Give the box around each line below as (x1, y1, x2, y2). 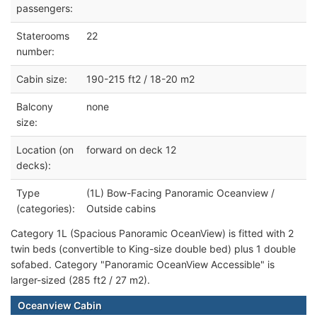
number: (16, 45, 54, 58)
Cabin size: (16, 73, 67, 86)
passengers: (16, 2, 73, 15)
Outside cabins (86, 202, 156, 215)
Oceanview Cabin (18, 299, 102, 312)
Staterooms (16, 30, 69, 42)
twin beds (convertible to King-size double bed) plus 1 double (11, 243, 296, 255)
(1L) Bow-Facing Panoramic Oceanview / (86, 187, 275, 200)
